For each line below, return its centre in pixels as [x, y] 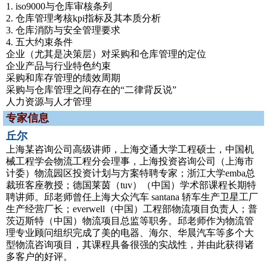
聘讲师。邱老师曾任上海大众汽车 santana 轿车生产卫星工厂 [132, 197]
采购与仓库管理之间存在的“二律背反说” [91, 90]
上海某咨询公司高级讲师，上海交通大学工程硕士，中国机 [130, 149]
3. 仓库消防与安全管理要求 [63, 30]
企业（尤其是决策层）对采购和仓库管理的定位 [106, 54]
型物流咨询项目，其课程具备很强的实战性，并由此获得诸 [130, 245]
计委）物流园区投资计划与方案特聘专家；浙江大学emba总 [131, 173]
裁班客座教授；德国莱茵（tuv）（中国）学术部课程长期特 [131, 185]
